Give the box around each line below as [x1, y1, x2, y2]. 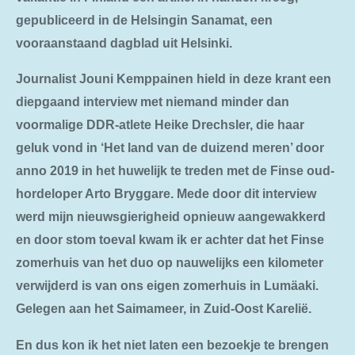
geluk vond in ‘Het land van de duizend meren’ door [16, 140, 324, 155]
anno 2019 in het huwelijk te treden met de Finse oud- [16, 163, 334, 178]
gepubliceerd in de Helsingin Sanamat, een [16, 13, 273, 28]
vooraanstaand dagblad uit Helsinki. [16, 36, 232, 51]
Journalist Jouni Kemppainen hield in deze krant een [16, 71, 331, 86]
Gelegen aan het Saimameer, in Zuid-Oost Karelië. [16, 301, 311, 316]
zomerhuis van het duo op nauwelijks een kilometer [16, 255, 323, 270]
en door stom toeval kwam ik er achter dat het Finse [16, 232, 324, 247]
